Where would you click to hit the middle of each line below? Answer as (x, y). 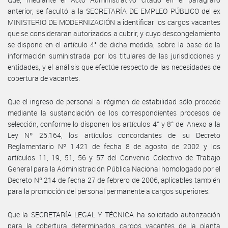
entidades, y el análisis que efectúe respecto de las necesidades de (114, 67)
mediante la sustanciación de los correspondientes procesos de (114, 112)
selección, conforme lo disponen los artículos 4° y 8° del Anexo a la (114, 124)
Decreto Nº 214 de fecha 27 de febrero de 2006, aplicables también (114, 180)
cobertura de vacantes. (44, 78)
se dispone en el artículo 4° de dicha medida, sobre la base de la (114, 44)
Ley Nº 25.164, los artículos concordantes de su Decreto (114, 135)
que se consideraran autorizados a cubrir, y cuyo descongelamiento (114, 33)
